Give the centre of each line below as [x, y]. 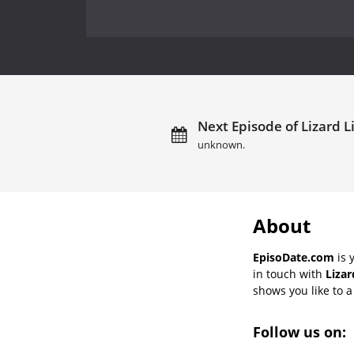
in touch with [289, 273]
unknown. [222, 145]
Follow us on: [301, 331]
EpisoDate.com [294, 257]
